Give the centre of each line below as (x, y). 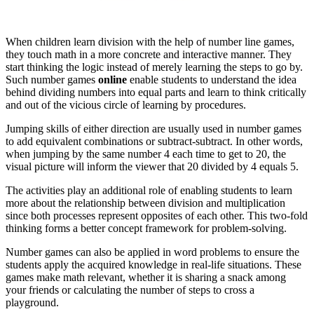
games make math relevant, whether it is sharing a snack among (146, 277)
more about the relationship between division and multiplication (145, 203)
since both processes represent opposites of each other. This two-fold (157, 215)
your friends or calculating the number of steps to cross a (130, 289)
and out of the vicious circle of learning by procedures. (126, 104)
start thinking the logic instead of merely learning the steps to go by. (154, 67)
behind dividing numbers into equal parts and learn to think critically (156, 92)
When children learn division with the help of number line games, (150, 41)
